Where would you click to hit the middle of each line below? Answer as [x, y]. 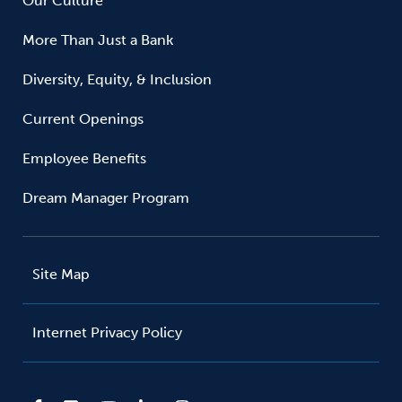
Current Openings [83, 119]
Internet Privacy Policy [107, 332]
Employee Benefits [84, 158]
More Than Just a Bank [98, 40]
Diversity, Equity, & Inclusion [117, 79]
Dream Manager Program [106, 198]
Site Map [61, 274]
